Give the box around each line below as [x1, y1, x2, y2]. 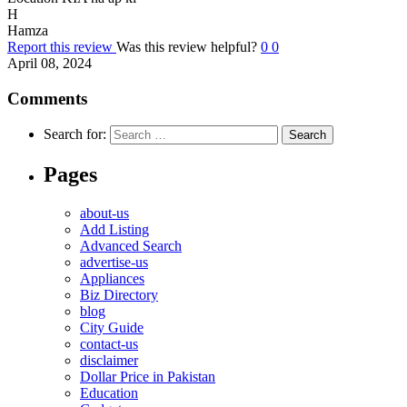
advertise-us [80, 254, 148, 271]
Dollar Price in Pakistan [80, 369, 215, 385]
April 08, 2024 [7, 55, 92, 71]
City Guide [80, 320, 144, 336]
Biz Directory [80, 287, 158, 303]
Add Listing [80, 222, 149, 238]
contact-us [80, 336, 138, 352]
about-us [80, 205, 129, 222]
